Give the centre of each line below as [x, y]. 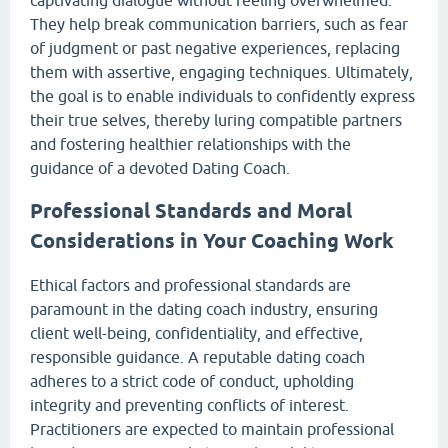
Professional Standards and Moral [191, 211]
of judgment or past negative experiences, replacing [215, 47]
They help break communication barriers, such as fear [219, 23]
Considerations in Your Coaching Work [212, 241]
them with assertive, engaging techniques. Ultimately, [221, 71]
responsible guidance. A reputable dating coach [197, 356]
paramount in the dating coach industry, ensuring [204, 308]
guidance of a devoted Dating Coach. [160, 167]
